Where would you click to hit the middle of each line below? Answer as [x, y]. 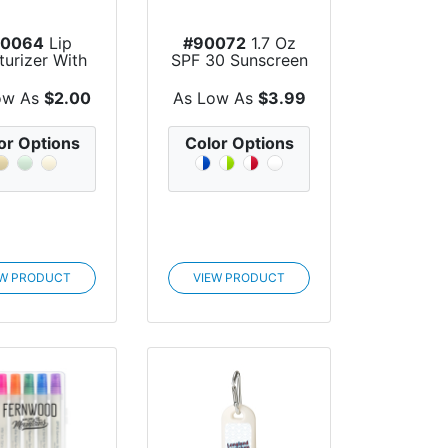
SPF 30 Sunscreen [239, 59]
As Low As [215, 97]
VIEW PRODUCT [239, 277]
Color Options [239, 142]
